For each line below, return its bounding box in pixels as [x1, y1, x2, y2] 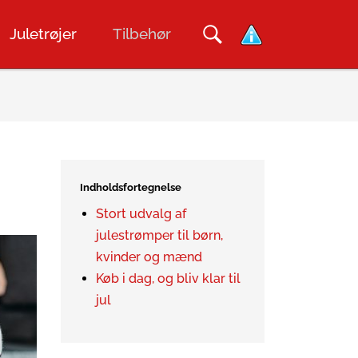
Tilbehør [113, 25, 171, 43]
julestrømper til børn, [96, 228, 223, 243]
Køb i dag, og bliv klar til [96, 271, 241, 286]
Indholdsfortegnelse [80, 181, 181, 193]
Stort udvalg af [96, 206, 186, 221]
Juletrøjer [10, 25, 77, 43]
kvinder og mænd [96, 249, 202, 265]
